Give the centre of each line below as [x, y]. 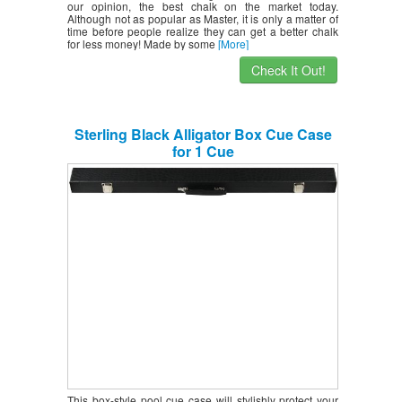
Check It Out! [288, 70]
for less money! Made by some [143, 43]
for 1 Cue [203, 151]
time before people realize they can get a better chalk [203, 31]
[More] [233, 43]
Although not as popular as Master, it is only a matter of [203, 18]
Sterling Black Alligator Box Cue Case [203, 134]
